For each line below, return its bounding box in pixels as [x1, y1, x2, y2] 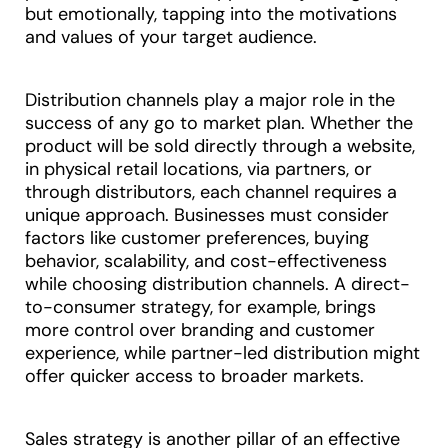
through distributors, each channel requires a [25, 180, 397, 205]
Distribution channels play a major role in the [25, 88, 395, 113]
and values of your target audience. [25, 25, 317, 50]
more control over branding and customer [25, 318, 375, 343]
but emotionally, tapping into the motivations [25, 2, 397, 27]
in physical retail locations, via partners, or [25, 157, 372, 182]
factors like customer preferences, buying [25, 226, 369, 251]
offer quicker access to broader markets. [25, 364, 364, 389]
